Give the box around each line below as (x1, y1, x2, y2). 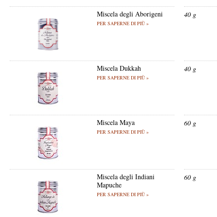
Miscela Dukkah (97, 63, 141, 73)
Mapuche (97, 180, 122, 189)
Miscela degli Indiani (97, 172, 155, 181)
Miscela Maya (97, 118, 135, 127)
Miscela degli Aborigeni (97, 9, 163, 18)
